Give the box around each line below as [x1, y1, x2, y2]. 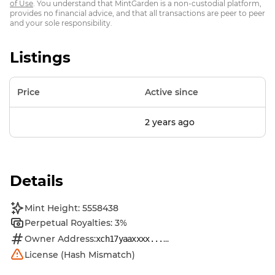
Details [10, 172, 63, 190]
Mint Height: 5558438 [25, 203, 118, 214]
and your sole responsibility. [10, 18, 112, 28]
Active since [145, 87, 198, 98]
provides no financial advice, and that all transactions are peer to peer [10, 9, 265, 18]
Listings [10, 48, 71, 66]
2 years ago [145, 117, 195, 128]
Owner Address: [25, 233, 96, 244]
